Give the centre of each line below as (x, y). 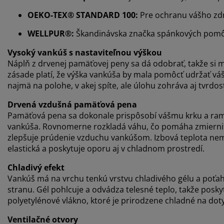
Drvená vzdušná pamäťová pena (72, 104)
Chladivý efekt (36, 167)
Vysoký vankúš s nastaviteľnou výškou (85, 52)
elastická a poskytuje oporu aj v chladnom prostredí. (106, 148)
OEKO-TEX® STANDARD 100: (84, 15)
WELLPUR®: (52, 33)
